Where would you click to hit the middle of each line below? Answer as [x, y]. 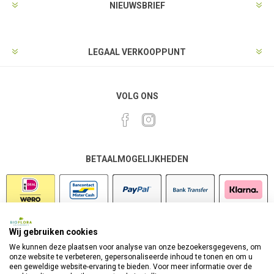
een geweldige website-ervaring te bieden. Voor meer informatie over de [131, 267]
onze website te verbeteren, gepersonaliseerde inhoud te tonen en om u [131, 257]
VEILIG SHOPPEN [137, 238]
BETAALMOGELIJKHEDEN [137, 159]
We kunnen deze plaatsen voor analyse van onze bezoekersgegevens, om [135, 247]
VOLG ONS [137, 96]
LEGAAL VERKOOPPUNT [137, 52]
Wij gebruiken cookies [54, 232]
